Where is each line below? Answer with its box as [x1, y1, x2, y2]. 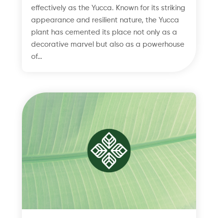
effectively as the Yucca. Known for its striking [31, 4, 185, 12]
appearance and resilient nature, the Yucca [31, 17, 179, 24]
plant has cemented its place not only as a [31, 29, 177, 36]
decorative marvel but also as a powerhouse [31, 41, 184, 49]
